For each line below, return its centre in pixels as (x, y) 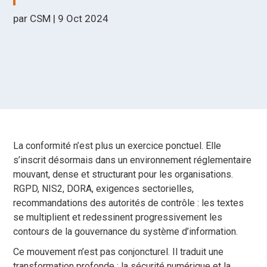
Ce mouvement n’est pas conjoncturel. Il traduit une (119, 252)
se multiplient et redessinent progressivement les (118, 218)
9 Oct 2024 (83, 19)
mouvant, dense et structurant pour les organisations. (123, 175)
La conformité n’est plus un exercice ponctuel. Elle (117, 146)
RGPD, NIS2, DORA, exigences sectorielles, (104, 189)
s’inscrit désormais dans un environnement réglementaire (133, 160)
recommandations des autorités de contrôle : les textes (129, 203)
